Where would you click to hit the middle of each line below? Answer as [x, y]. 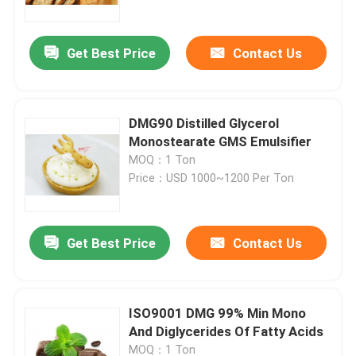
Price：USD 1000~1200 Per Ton [212, 178]
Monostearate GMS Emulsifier [221, 142]
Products [56, 301]
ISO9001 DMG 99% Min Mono [218, 313]
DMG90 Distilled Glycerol [204, 124]
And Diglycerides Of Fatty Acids [226, 332]
